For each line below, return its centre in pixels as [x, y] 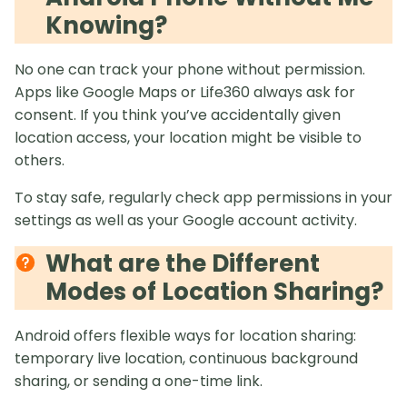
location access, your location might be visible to [188, 137]
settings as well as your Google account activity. [186, 220]
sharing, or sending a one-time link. [139, 381]
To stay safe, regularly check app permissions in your [203, 197]
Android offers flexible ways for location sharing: [185, 335]
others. [40, 160]
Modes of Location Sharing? [214, 291]
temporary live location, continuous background [186, 358]
